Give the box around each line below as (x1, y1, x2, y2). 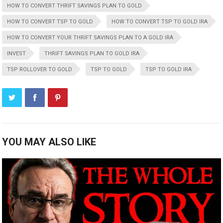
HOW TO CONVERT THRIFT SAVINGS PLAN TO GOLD (7, 2, 142, 9)
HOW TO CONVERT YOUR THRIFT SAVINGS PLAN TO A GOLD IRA (7, 34, 174, 41)
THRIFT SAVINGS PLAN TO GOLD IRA (44, 50, 140, 57)
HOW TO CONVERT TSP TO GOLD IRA (111, 18, 208, 25)
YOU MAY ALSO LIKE (2, 135, 97, 148)
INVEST (7, 50, 26, 57)
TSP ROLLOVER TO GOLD (7, 66, 73, 73)
